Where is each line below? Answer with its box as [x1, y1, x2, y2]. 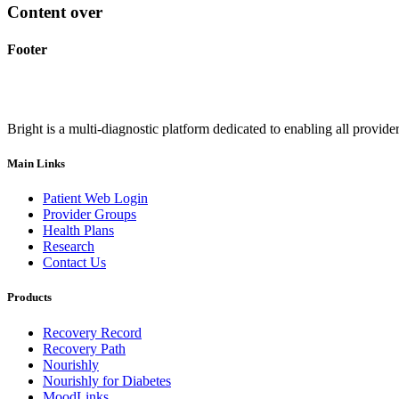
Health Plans [43, 223, 114, 239]
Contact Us [43, 255, 106, 271]
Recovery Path [43, 340, 126, 356]
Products [7, 290, 52, 305]
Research [43, 239, 94, 255]
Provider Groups [43, 207, 136, 223]
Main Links [7, 156, 65, 170]
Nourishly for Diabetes [43, 372, 171, 388]
